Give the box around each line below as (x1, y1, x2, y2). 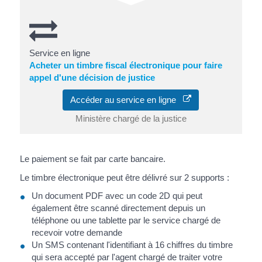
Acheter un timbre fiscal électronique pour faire (29, 60, 222, 70)
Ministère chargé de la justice (75, 113, 187, 124)
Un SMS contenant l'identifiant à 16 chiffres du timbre (31, 240, 233, 250)
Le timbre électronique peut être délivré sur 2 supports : (19, 172, 229, 182)
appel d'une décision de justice (29, 72, 155, 82)
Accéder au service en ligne (70, 95, 184, 105)
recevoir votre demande (31, 227, 122, 238)
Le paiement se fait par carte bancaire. (19, 154, 166, 164)
